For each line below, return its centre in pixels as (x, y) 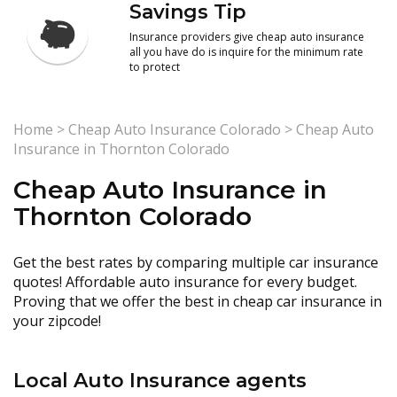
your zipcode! (57, 321)
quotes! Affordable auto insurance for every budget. (185, 282)
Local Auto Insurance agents (160, 381)
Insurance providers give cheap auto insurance (247, 37)
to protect (155, 67)
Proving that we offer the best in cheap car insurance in (198, 301)
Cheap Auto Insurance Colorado (175, 129)
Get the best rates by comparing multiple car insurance (196, 262)
